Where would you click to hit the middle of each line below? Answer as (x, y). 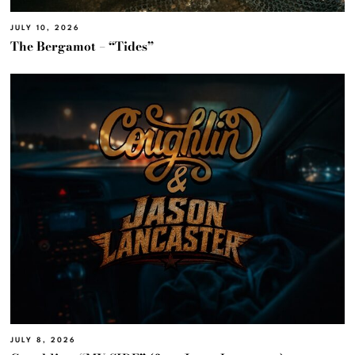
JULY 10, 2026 (46, 28)
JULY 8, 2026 (44, 340)
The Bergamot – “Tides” (82, 47)
